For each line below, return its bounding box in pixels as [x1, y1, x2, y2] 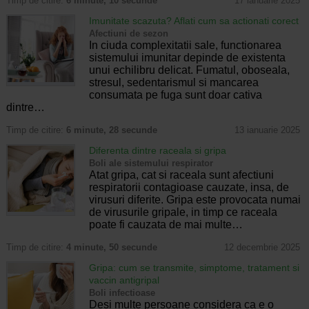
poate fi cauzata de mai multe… [88, 218, 243, 230]
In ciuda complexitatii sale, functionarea [88, 39, 281, 51]
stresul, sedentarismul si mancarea [88, 76, 259, 88]
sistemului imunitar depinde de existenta [88, 51, 286, 63]
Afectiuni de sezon [88, 28, 168, 39]
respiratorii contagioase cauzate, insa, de [88, 181, 289, 193]
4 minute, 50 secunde [66, 241, 157, 252]
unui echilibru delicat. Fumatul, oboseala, [88, 63, 290, 76]
